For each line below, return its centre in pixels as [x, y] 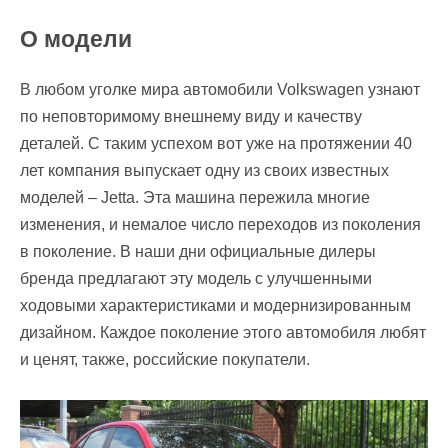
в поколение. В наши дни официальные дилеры [198, 251]
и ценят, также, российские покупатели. [165, 359]
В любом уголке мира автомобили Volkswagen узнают [220, 89]
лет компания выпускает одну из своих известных [204, 170]
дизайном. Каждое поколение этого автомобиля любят [223, 332]
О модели [76, 38]
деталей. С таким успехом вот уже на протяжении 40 [216, 143]
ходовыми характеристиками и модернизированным [215, 305]
